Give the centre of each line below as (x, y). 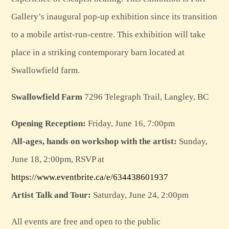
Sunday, (192, 141)
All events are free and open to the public (86, 222)
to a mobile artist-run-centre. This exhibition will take (108, 35)
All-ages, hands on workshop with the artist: (94, 141)
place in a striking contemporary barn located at (98, 52)
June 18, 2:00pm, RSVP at (58, 159)
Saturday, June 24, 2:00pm (140, 195)
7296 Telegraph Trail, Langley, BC (145, 97)
